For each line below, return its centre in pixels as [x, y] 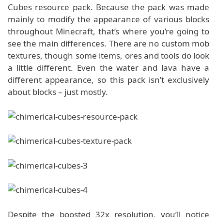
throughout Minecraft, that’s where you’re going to [108, 31]
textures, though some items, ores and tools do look [108, 55]
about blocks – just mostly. [58, 92]
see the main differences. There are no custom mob [108, 43]
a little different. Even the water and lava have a [108, 68]
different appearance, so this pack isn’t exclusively [108, 80]
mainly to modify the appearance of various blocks [108, 19]
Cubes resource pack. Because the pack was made [108, 7]
